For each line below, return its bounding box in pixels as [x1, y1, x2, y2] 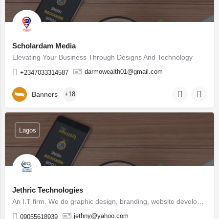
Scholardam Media [12, 42, 76, 50]
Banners [32, 90, 58, 98]
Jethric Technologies [12, 186, 83, 194]
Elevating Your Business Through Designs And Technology [12, 53, 193, 61]
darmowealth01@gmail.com [85, 68, 163, 75]
